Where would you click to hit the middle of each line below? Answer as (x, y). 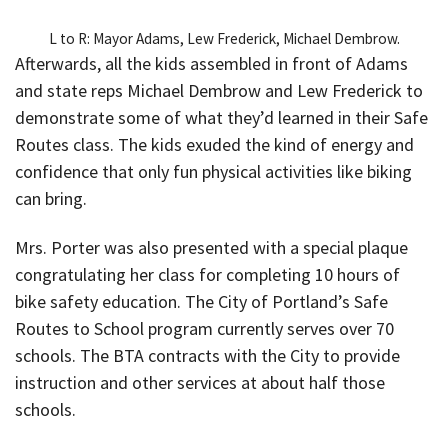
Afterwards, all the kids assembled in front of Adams (211, 64)
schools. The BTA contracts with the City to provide (207, 355)
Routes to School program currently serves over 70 (204, 328)
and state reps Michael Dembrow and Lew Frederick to (219, 91)
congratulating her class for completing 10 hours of (207, 274)
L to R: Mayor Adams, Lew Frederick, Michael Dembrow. (224, 39)
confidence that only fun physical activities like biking (213, 172)
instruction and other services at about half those (200, 382)
